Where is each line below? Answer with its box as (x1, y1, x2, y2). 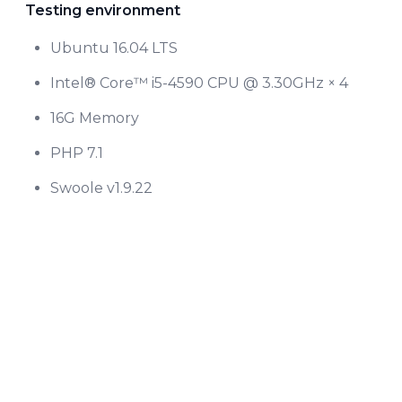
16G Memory (50, 109, 139, 127)
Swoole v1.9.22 (50, 179, 153, 197)
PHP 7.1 (50, 144, 103, 162)
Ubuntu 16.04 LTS (50, 39, 178, 57)
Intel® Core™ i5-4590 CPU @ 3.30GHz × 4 (50, 74, 348, 92)
